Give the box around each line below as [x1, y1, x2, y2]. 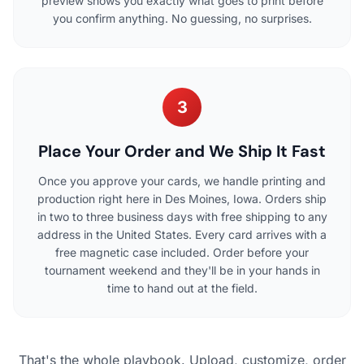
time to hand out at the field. [106, 280, 258, 295]
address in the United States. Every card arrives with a [37, 227, 327, 241]
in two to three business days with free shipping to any [37, 209, 327, 223]
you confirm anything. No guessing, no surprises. [52, 11, 312, 25]
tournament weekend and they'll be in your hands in [44, 262, 320, 277]
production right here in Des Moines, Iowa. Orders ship [37, 191, 327, 206]
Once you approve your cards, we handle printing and [38, 173, 326, 188]
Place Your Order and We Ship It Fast [38, 140, 326, 162]
